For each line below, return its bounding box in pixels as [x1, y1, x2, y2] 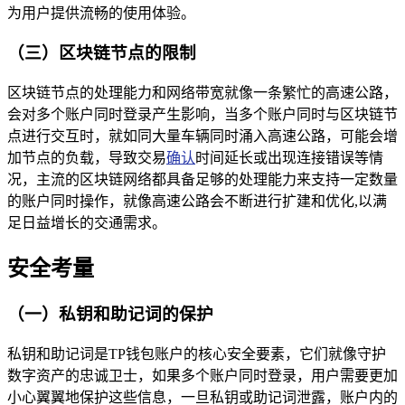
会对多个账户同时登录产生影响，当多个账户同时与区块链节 [7, 107, 398, 123]
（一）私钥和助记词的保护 [7, 304, 213, 324]
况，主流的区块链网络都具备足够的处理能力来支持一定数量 [7, 172, 398, 188]
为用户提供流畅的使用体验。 [7, 5, 195, 21]
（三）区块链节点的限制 [7, 43, 196, 63]
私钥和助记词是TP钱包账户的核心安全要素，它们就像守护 [7, 345, 386, 362]
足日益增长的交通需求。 [7, 215, 166, 231]
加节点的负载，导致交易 [7, 150, 166, 166]
